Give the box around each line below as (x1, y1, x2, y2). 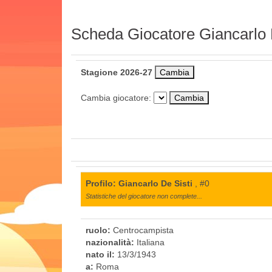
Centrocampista (110, 225, 174, 235)
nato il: (86, 249, 115, 259)
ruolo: (86, 225, 110, 235)
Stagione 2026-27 (81, 67, 152, 77)
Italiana (134, 237, 165, 247)
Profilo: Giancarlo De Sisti (86, 178, 192, 188)
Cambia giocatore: (81, 92, 154, 103)
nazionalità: (86, 237, 134, 247)
